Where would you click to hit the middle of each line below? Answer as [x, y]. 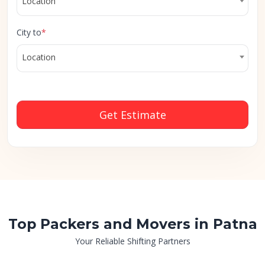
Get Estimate [132, 115]
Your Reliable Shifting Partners [132, 241]
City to [29, 32]
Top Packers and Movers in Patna [132, 224]
